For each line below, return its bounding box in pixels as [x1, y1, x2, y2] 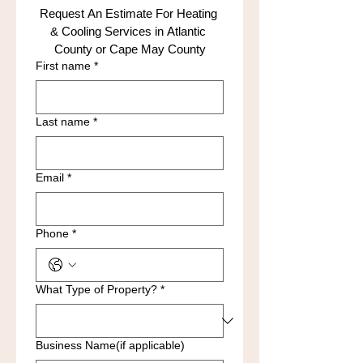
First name [36, 59, 91, 72]
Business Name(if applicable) [36, 339, 185, 352]
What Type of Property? [36, 283, 157, 296]
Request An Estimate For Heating [39, 6, 217, 20]
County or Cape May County [53, 42, 206, 56]
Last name [36, 115, 90, 128]
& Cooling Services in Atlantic [50, 24, 206, 38]
